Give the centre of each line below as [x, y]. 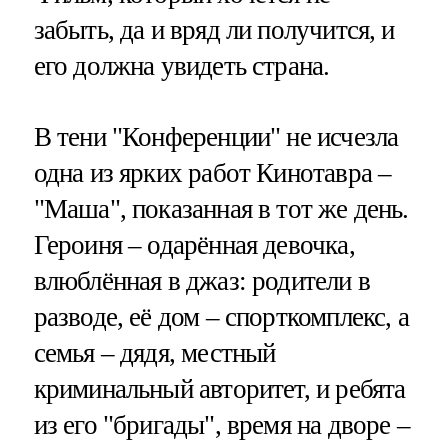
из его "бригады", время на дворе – [221, 425]
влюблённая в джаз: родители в [201, 281]
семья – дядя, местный [154, 353]
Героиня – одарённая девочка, [194, 245]
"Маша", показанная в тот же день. [221, 209]
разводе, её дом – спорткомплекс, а [221, 317]
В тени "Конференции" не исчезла [216, 137]
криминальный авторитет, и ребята [219, 389]
